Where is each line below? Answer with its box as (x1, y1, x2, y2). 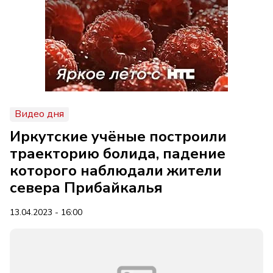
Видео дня (15, 107, 64, 121)
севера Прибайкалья (10, 178, 163, 197)
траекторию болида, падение (10, 144, 225, 163)
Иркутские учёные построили (10, 127, 227, 146)
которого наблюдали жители (10, 161, 222, 180)
